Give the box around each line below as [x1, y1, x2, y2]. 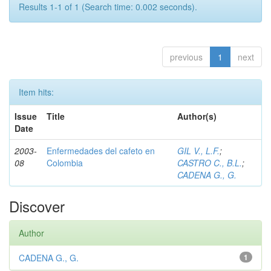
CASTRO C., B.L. [177, 157, 242, 169]
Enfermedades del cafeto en [47, 145, 155, 157]
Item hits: [19, 86, 54, 98]
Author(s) [177, 110, 217, 122]
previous [170, 51, 203, 63]
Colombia [47, 157, 83, 169]
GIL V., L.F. [177, 145, 220, 157]
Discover [9, 195, 65, 217]
